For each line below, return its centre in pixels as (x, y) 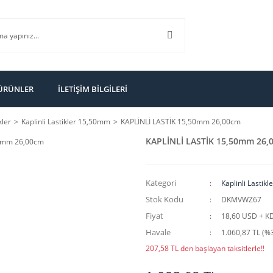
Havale (158, 232)
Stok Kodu (165, 199)
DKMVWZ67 (241, 200)
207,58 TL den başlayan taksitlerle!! (205, 248)
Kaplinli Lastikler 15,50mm (66, 122)
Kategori (161, 183)
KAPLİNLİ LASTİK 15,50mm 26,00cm (181, 122)
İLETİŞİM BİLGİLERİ (93, 89)
